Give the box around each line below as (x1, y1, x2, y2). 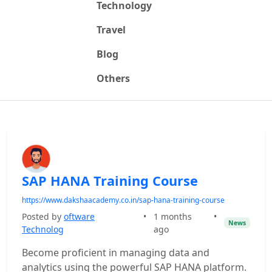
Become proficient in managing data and (22, 246, 209, 259)
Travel (96, 23, 126, 36)
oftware (64, 211, 95, 222)
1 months (153, 211, 192, 222)
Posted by (22, 211, 64, 222)
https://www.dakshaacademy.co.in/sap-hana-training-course (22, 195, 225, 205)
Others (96, 72, 130, 85)
